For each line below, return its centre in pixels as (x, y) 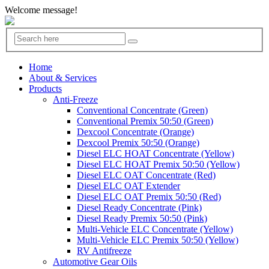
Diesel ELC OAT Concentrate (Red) (146, 175)
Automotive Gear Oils (95, 261)
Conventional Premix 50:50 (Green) (145, 121)
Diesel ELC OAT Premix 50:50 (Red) (149, 196)
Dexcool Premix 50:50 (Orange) (138, 142)
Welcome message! (41, 10)
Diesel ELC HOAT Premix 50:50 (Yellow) (158, 164)
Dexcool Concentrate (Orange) (135, 131)
